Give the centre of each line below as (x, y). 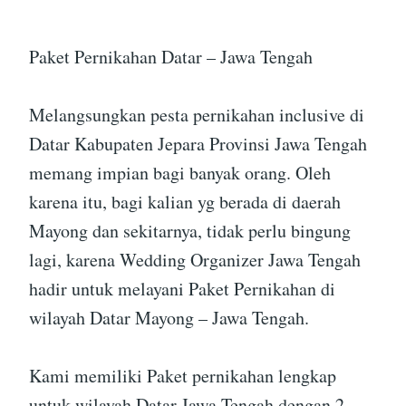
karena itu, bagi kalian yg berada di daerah (185, 202)
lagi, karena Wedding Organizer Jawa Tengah (195, 260)
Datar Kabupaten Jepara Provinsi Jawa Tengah (198, 144)
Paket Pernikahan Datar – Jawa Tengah (171, 57)
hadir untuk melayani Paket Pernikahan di (182, 289)
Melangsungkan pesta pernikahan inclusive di (197, 115)
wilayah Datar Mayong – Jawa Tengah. (169, 318)
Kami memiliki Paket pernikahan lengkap (183, 376)
